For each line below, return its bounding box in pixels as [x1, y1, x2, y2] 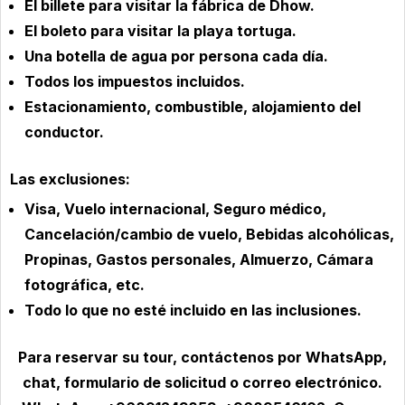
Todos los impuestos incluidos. [24, 71, 245, 90]
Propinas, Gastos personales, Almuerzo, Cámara [24, 250, 373, 268]
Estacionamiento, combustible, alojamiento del [24, 97, 361, 116]
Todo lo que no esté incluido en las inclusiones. [24, 300, 362, 319]
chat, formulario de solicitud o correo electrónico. [23, 372, 382, 391]
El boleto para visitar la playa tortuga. [24, 21, 297, 40]
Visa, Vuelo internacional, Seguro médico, [24, 199, 326, 218]
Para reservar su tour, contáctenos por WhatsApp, [18, 347, 387, 366]
